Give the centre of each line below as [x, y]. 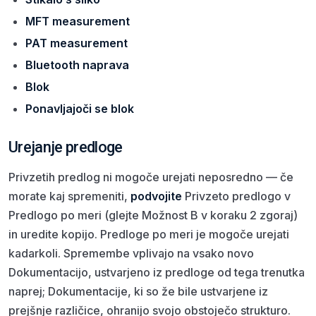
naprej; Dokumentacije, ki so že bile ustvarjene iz [138, 291]
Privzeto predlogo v [236, 196]
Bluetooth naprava [77, 65]
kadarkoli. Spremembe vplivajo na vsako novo [131, 253]
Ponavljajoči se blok [80, 108]
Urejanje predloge [66, 147]
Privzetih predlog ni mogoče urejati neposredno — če [151, 177]
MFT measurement [78, 21]
